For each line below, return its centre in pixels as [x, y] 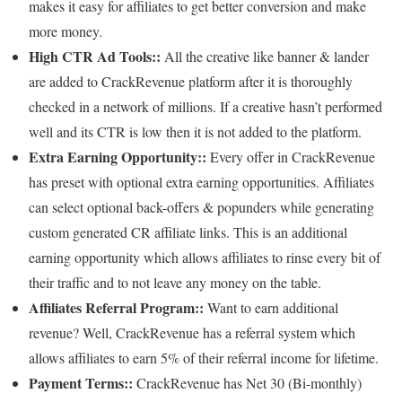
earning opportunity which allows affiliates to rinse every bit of [205, 258]
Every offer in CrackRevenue [291, 157]
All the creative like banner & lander [265, 57]
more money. [66, 31]
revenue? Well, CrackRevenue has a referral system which [192, 333]
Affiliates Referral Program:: [116, 308]
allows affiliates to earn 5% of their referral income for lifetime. [204, 358]
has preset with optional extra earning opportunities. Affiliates [201, 182]
